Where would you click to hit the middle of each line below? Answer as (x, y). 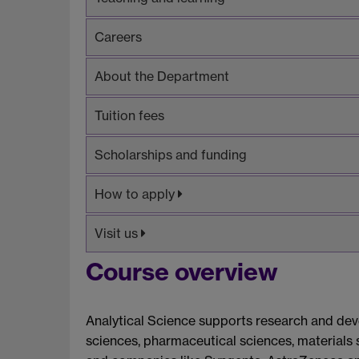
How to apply (136, 194)
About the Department (162, 76)
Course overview (182, 271)
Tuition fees (129, 115)
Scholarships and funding (171, 154)
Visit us (118, 233)
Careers (118, 36)
